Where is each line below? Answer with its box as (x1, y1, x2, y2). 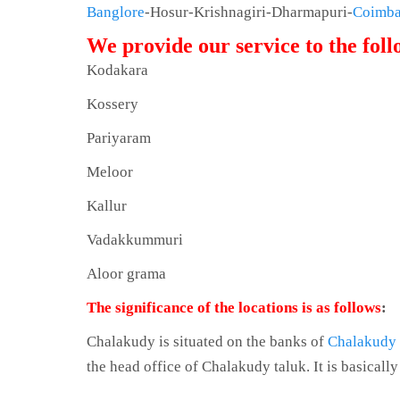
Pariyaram (86, 129, 151, 146)
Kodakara (86, 62, 148, 79)
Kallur (86, 197, 127, 214)
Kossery (86, 96, 138, 112)
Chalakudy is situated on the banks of (86, 333, 328, 350)
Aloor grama (86, 265, 166, 282)
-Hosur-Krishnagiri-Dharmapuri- (144, 4, 353, 21)
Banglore (86, 4, 145, 21)
